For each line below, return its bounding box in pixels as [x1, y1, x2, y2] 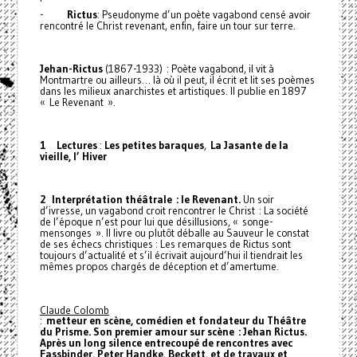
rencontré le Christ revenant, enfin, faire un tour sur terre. [39, 18, 296, 33]
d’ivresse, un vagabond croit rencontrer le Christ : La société [39, 203, 308, 218]
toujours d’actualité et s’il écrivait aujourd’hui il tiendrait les [39, 248, 303, 262]
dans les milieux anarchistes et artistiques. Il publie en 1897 [39, 84, 307, 98]
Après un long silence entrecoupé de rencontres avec [39, 335, 292, 350]
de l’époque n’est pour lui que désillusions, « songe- [39, 214, 273, 229]
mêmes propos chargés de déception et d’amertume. [39, 259, 279, 273]
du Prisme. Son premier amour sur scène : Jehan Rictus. [39, 324, 307, 339]
